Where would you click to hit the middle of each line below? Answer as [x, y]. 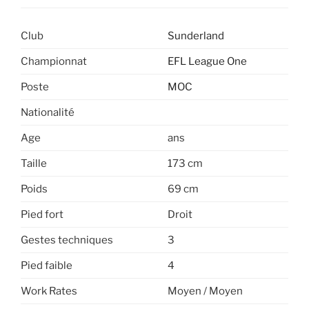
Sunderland [196, 36]
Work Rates [49, 291]
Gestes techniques [67, 240]
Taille [34, 164]
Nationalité [48, 113]
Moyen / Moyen [205, 291]
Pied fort [42, 215]
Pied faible [47, 266]
